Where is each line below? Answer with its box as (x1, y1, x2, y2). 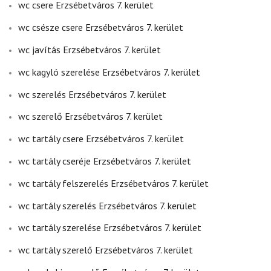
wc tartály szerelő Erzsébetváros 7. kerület (18, 244, 193, 256)
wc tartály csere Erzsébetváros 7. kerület (18, 132, 184, 145)
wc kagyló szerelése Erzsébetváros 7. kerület (18, 65, 200, 78)
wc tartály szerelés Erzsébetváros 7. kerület (18, 199, 197, 212)
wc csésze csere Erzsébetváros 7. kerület (18, 21, 183, 34)
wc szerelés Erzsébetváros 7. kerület (18, 88, 166, 100)
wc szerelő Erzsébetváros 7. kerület (18, 110, 163, 123)
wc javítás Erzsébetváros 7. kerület (18, 44, 161, 56)
